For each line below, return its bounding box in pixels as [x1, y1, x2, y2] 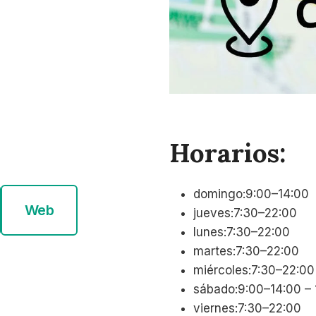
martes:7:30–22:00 [193, 244, 299, 259]
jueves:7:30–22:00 [193, 206, 297, 221]
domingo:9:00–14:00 [193, 187, 309, 202]
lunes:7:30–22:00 [193, 225, 290, 240]
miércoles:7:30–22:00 [193, 263, 315, 278]
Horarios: [169, 135, 286, 169]
